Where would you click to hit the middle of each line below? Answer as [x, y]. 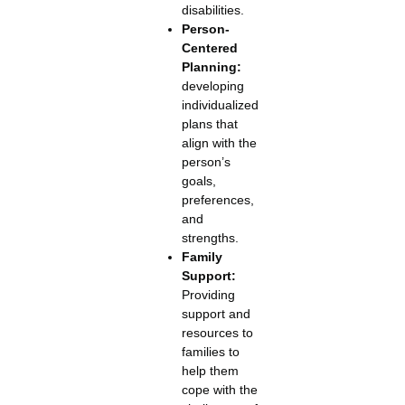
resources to [217, 332]
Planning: [211, 66]
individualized [220, 104]
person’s [206, 161]
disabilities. [212, 9]
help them [210, 370]
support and [216, 313]
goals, [198, 180]
